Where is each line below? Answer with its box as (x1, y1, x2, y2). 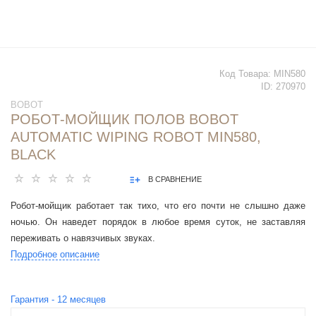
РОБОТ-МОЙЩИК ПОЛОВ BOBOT (11, 111, 238, 128)
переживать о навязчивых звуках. (11, 233, 155, 244)
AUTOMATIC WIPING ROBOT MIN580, (11, 129, 261, 145)
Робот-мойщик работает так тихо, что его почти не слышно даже (11, 200, 305, 212)
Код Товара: (219, 68, 274, 80)
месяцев (67, 294, 106, 305)
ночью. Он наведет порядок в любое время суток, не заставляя (11, 217, 305, 228)
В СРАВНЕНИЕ (148, 175, 202, 184)
